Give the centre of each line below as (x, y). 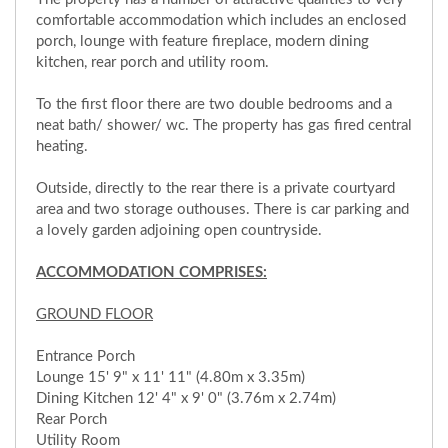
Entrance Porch (85, 356)
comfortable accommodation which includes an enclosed (221, 20)
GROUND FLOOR (94, 314)
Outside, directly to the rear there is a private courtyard (215, 188)
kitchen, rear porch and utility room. (152, 62)
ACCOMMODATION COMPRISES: (151, 272)
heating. (62, 146)
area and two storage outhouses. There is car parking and (222, 209)
